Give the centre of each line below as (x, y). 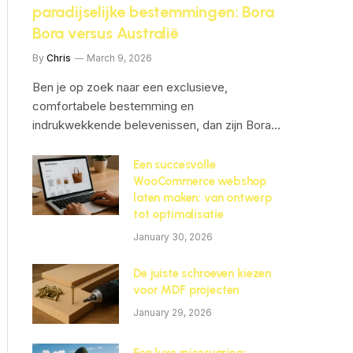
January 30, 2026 (173, 237)
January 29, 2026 (173, 312)
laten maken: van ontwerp (203, 198)
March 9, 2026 (119, 58)
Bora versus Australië (106, 33)
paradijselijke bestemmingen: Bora (153, 12)
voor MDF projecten (186, 290)
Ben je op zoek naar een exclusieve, (130, 87)
